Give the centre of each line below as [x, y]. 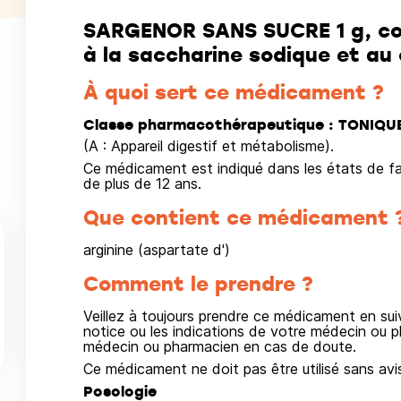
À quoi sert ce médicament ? [233, 91]
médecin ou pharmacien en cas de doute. [219, 346]
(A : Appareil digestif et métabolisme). [208, 146]
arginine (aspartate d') [156, 250]
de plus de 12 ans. [142, 183]
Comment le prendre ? [198, 283]
